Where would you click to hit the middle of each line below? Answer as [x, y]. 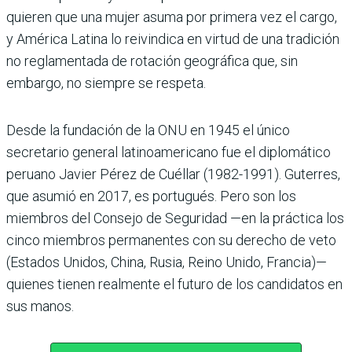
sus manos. [40, 306]
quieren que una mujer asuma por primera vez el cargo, [172, 16]
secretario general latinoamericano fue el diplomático [169, 152]
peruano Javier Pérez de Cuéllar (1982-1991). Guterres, [173, 174]
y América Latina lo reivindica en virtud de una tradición [173, 38]
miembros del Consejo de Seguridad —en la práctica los [175, 218]
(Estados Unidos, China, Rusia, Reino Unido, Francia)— [167, 262]
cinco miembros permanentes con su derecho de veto [171, 240]
